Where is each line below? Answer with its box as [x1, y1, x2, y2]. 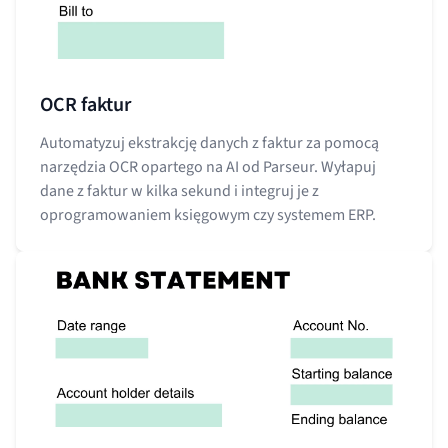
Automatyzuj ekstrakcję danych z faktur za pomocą [40, 131, 379, 154]
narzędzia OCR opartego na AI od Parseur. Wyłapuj [40, 155, 376, 178]
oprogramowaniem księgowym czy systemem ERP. [40, 203, 376, 226]
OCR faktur [40, 90, 131, 119]
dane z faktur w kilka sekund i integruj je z [40, 179, 319, 202]
